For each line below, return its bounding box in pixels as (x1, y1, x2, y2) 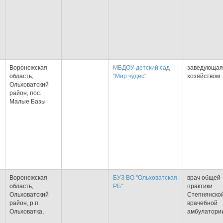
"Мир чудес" (113, 73, 146, 80)
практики (187, 183, 213, 190)
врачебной (187, 200, 218, 207)
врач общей (187, 174, 221, 181)
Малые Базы (9, 98, 46, 105)
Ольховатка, (9, 208, 44, 215)
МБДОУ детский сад (113, 64, 170, 71)
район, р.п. (9, 200, 40, 207)
